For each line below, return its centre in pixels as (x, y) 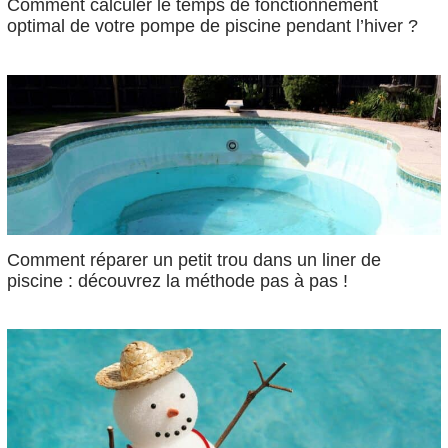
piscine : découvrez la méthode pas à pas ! (178, 280)
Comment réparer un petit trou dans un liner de (194, 259)
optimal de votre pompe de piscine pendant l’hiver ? (213, 26)
